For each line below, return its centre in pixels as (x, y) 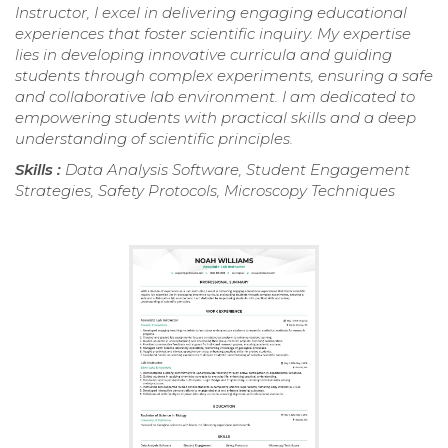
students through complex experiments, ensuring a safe (224, 76)
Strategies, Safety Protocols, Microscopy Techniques (205, 191)
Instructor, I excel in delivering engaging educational (211, 13)
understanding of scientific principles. (154, 139)
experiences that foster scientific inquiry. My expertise (213, 34)
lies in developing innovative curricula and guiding (203, 55)
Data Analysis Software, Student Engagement (237, 170)
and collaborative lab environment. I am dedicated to (215, 97)
